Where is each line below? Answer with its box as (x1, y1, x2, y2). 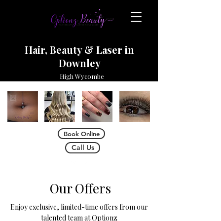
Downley (58, 56, 101, 70)
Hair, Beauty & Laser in (25, 43, 134, 56)
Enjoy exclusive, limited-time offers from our (10, 202, 148, 212)
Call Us (71, 143, 94, 152)
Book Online (63, 130, 100, 138)
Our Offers (50, 180, 111, 197)
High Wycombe (59, 72, 104, 80)
